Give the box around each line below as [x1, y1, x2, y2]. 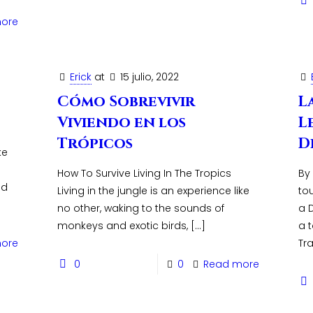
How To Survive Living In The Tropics [57, 166, 231, 180]
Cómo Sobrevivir [57, 92, 195, 112]
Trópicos [57, 134, 133, 154]
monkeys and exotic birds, [57, 219, 188, 233]
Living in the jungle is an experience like [57, 184, 249, 198]
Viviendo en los [57, 113, 186, 133]
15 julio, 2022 [119, 70, 179, 84]
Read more [203, 257, 260, 271]
